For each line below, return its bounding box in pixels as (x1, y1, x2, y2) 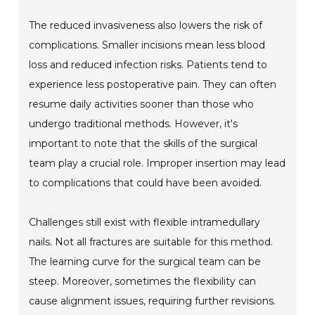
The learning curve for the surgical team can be (29, 255, 262, 268)
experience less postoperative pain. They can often (29, 77, 277, 91)
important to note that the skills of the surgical (29, 136, 258, 150)
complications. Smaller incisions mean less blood (29, 38, 266, 51)
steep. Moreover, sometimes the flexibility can (29, 274, 257, 288)
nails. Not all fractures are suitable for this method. (29, 235, 274, 248)
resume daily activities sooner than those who (29, 97, 255, 110)
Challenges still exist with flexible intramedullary (29, 215, 261, 229)
